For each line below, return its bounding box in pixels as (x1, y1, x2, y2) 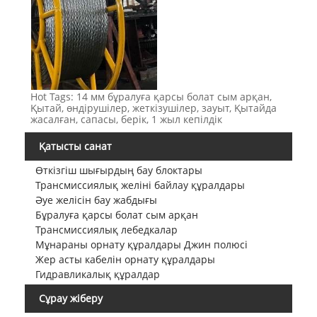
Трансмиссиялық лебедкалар (35, 223, 178, 237)
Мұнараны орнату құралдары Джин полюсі (35, 238, 248, 252)
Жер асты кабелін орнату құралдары (35, 253, 215, 267)
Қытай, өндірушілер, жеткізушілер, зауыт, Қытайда (30, 100, 277, 115)
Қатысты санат (39, 139, 112, 153)
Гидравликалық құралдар (35, 267, 160, 282)
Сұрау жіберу (39, 292, 103, 306)
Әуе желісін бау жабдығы (35, 193, 157, 207)
